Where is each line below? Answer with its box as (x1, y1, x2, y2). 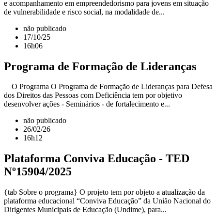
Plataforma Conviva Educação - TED (4, 152, 189, 165)
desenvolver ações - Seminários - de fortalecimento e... (4, 100, 170, 108)
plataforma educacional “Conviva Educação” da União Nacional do (4, 197, 211, 205)
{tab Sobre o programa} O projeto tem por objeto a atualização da (4, 188, 205, 197)
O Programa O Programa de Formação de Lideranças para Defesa (4, 82, 213, 91)
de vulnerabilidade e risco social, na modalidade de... (4, 7, 165, 16)
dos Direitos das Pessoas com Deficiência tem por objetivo (4, 91, 182, 100)
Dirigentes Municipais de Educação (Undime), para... (4, 205, 167, 214)
